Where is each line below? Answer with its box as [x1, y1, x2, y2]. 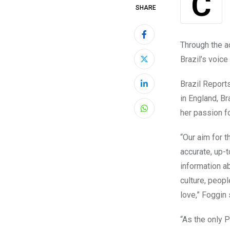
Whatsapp [143, 109, 180, 120]
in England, [180, 93, 220, 104]
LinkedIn [143, 85, 175, 95]
